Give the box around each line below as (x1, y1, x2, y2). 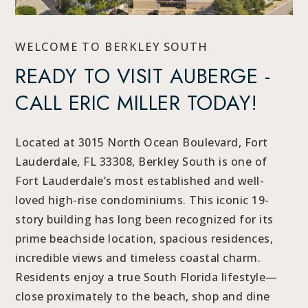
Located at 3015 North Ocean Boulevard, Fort (15, 134, 268, 150)
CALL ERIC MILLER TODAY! (15, 87, 258, 118)
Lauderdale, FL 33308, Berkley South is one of (15, 153, 267, 169)
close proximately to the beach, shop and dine (15, 288, 270, 304)
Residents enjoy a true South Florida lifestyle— (15, 269, 278, 285)
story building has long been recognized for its (15, 211, 274, 227)
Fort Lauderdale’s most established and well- (15, 173, 265, 188)
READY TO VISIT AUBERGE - (15, 60, 271, 91)
